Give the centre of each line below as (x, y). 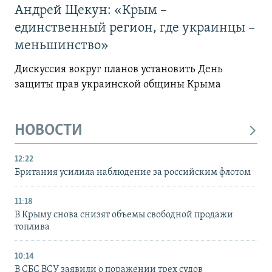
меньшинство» (62, 46)
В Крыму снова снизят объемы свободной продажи (124, 215)
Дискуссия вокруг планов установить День (119, 69)
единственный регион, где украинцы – (135, 28)
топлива (32, 227)
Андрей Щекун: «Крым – (91, 10)
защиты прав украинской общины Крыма (118, 84)
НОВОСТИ (49, 131)
